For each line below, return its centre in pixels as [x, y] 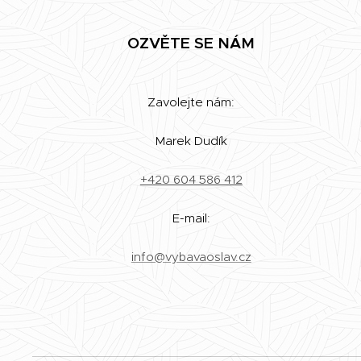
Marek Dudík [191, 141]
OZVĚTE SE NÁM [191, 43]
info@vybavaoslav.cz [191, 257]
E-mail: [191, 218]
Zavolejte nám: [191, 102]
